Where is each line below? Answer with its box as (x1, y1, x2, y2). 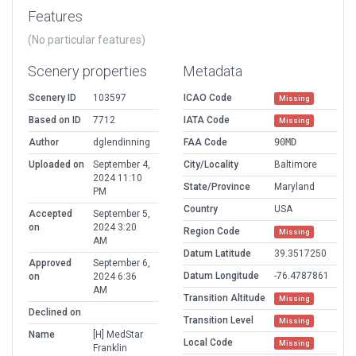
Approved (29, 257, 72, 269)
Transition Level (184, 315, 253, 327)
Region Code (184, 226, 240, 238)
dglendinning (93, 137, 150, 149)
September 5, (93, 208, 150, 220)
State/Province (184, 181, 250, 193)
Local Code (184, 337, 233, 349)
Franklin (93, 342, 127, 354)
